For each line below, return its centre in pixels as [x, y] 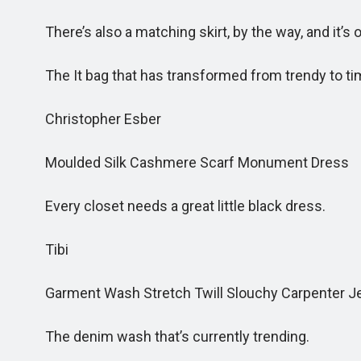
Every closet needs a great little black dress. [176, 206]
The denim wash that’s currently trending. [168, 336]
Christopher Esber [93, 119]
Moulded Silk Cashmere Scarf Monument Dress [187, 162]
